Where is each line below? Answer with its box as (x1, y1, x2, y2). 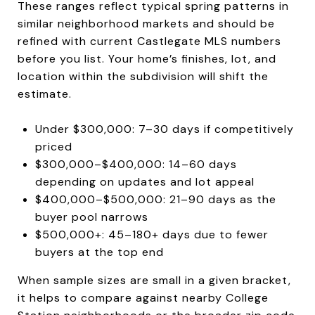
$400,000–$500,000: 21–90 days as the (34, 191, 276, 207)
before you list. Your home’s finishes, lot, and (18, 51, 276, 66)
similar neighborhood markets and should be (18, 15, 275, 31)
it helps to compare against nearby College (18, 290, 269, 305)
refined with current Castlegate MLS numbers (18, 33, 281, 49)
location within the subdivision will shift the (18, 68, 269, 84)
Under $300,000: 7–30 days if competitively (34, 121, 294, 136)
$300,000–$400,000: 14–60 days (34, 156, 237, 172)
